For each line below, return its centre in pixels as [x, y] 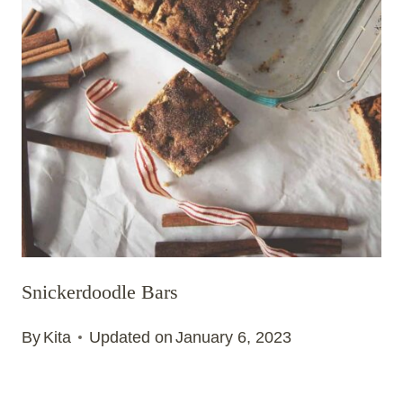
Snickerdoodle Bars [100, 292]
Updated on [131, 338]
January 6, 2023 [234, 338]
